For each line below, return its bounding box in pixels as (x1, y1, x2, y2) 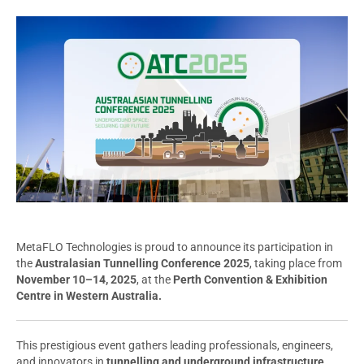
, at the (136, 273, 173, 287)
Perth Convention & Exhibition (173, 273, 327, 287)
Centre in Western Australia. (16, 289, 162, 303)
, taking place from (249, 257, 342, 271)
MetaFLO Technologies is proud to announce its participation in (16, 240, 333, 254)
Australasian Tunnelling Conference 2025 (35, 257, 249, 271)
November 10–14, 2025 (16, 273, 136, 287)
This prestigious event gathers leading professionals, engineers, (16, 339, 333, 353)
